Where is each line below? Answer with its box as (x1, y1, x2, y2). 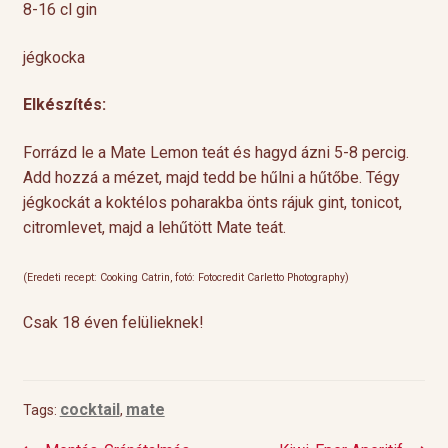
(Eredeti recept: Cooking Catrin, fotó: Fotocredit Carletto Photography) (22, 270, 349, 284)
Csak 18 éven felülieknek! (22, 313, 204, 333)
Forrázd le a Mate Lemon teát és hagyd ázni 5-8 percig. (22, 142, 409, 162)
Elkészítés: (22, 95, 110, 115)
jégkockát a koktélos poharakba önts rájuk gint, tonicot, (22, 192, 402, 212)
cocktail (59, 400, 120, 420)
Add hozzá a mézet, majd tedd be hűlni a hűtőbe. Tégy (22, 167, 400, 187)
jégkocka (22, 47, 85, 67)
